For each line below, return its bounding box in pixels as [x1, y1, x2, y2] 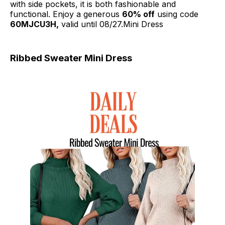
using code [155, 9, 198, 20]
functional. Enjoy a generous [10, 9, 122, 20]
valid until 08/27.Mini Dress [59, 19, 163, 30]
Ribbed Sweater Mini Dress [10, 52, 132, 64]
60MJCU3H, [10, 19, 59, 30]
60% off [122, 9, 155, 20]
